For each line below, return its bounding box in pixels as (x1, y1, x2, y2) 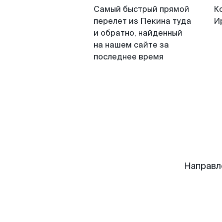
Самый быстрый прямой (94, 4, 189, 14)
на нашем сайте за (94, 40, 169, 50)
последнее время (94, 52, 164, 62)
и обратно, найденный (94, 28, 182, 38)
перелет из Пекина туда (94, 16, 191, 26)
